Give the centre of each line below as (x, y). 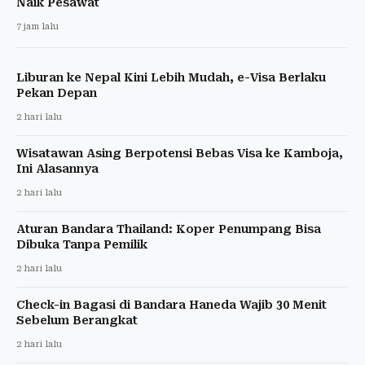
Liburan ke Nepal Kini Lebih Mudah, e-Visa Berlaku (171, 77)
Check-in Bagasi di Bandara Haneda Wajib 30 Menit (172, 304)
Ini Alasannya (57, 168)
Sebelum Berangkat (77, 320)
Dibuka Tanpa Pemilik (82, 244)
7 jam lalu (37, 26)
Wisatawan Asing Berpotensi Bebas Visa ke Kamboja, (180, 153)
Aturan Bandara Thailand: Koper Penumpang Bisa (169, 229)
